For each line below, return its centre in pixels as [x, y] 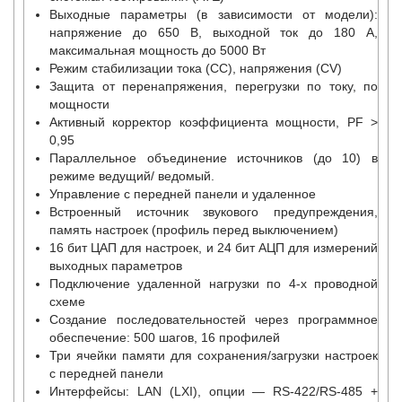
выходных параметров [116, 265]
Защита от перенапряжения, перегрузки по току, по [214, 86]
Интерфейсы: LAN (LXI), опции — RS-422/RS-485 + [214, 391]
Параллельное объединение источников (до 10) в [214, 157]
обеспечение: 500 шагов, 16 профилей [165, 337]
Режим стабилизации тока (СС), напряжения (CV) [196, 68]
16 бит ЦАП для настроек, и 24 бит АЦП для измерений [214, 247]
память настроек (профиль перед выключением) [194, 229]
